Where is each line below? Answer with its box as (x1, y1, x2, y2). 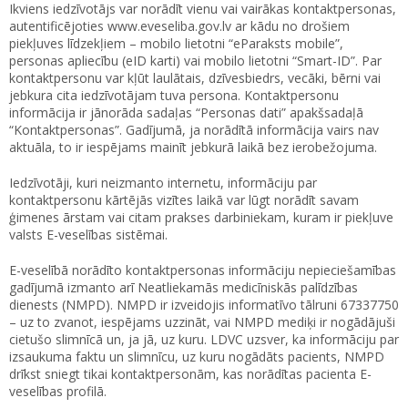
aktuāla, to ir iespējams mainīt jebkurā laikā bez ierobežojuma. (9, 138, 377, 157)
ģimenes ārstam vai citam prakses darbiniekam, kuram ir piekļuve (9, 209, 393, 227)
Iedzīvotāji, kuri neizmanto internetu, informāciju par (9, 174, 317, 192)
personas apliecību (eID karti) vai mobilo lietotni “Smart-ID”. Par (9, 52, 382, 70)
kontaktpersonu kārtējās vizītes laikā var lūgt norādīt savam (9, 191, 359, 209)
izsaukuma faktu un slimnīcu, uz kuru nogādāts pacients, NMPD (9, 348, 384, 366)
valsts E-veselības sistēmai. (9, 226, 168, 244)
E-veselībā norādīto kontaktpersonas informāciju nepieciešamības (9, 261, 396, 280)
